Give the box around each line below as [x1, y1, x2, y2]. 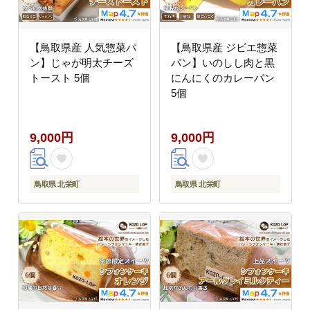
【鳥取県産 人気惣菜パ [30, 41, 136, 53]
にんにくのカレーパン [170, 71, 275, 84]
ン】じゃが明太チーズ [30, 56, 134, 69]
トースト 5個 [30, 71, 90, 84]
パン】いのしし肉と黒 [170, 56, 275, 69]
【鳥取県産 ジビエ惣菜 [170, 41, 277, 53]
